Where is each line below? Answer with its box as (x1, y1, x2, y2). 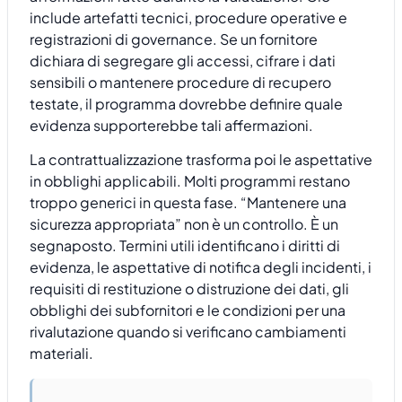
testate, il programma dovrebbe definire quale (30, 93, 343, 113)
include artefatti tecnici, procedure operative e (30, 7, 347, 27)
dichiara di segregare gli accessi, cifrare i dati (30, 50, 336, 70)
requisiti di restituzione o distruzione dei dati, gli (30, 279, 349, 299)
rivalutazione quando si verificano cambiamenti (30, 322, 346, 342)
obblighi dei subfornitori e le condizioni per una (30, 301, 345, 320)
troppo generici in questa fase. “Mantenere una (30, 193, 346, 213)
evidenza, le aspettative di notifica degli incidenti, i (30, 258, 371, 277)
